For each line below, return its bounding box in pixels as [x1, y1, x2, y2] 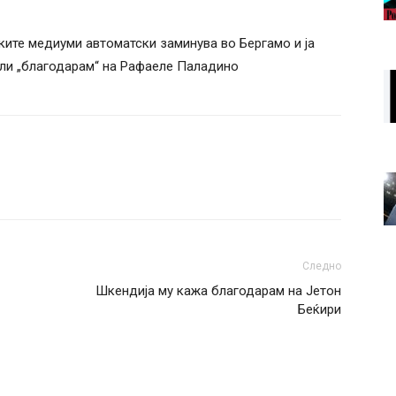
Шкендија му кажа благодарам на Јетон [95, 283, 341, 299]
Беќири [298, 301, 341, 317]
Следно [302, 260, 341, 272]
